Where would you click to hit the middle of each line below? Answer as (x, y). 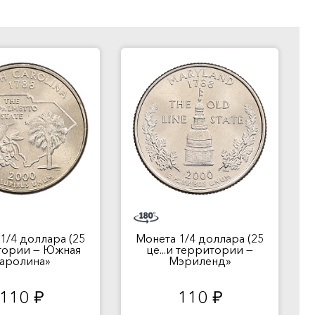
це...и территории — (200, 250)
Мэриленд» (200, 261)
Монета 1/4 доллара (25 (200, 238)
